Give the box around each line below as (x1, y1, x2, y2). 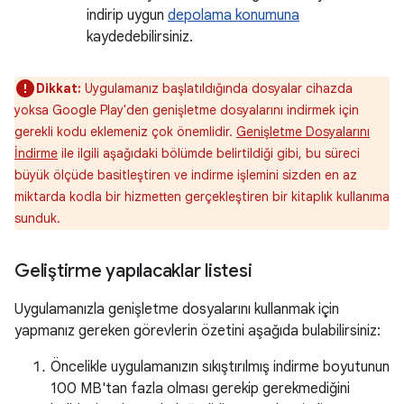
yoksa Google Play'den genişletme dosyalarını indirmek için (14, 102, 359, 118)
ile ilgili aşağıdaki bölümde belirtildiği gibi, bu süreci (58, 145, 360, 161)
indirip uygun (87, 6, 168, 24)
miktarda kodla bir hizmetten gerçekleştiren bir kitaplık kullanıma (14, 188, 390, 205)
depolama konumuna (168, 6, 299, 24)
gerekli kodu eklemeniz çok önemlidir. (14, 124, 236, 140)
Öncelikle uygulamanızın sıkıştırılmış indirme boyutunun (50, 358, 390, 376)
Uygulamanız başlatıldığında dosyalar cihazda (81, 80, 353, 96)
